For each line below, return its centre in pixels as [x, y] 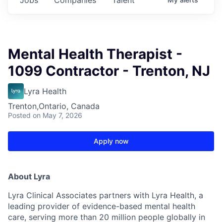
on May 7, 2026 [57, 115]
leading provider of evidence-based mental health [102, 206]
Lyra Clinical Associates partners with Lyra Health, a [106, 195]
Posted [19, 115]
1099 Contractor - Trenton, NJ [109, 71]
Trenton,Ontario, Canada [54, 106]
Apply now [111, 141]
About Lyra [29, 176]
